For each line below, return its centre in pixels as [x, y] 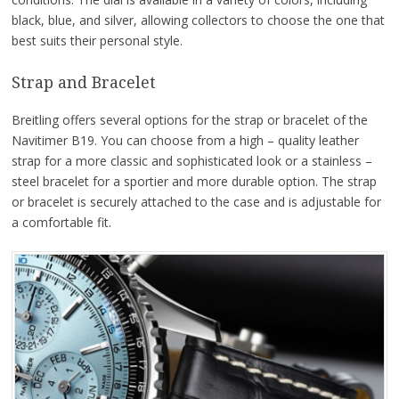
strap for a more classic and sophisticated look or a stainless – [191, 160]
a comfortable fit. [61, 222]
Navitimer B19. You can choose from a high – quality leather [185, 140]
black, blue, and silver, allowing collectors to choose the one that [198, 20]
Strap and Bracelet [83, 83]
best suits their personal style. [97, 41]
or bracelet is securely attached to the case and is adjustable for [196, 201]
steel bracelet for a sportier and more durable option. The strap [194, 181]
